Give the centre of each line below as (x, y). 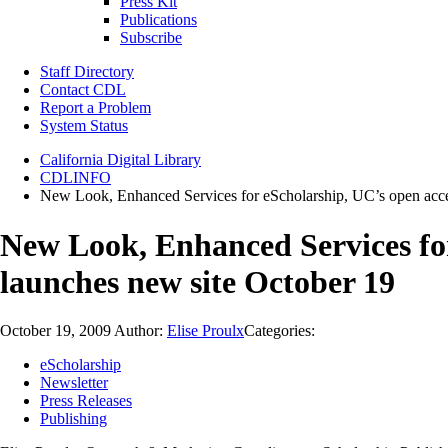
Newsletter (74, 383)
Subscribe (151, 38)
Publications (158, 20)
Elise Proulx (205, 331)
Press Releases (86, 401)
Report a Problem (95, 108)
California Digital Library (120, 160)
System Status (84, 126)
